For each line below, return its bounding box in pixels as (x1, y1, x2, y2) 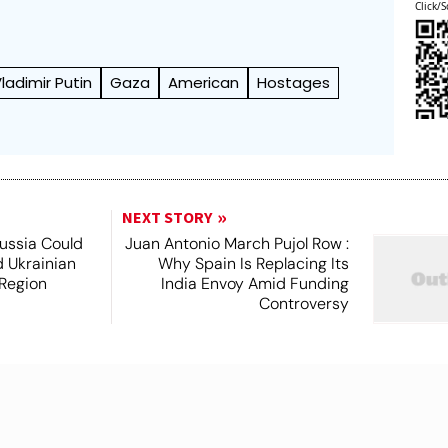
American (168, 72, 240, 93)
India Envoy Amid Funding (160, 273, 349, 294)
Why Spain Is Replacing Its (157, 253, 349, 274)
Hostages (257, 72, 331, 93)
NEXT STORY (121, 207, 212, 229)
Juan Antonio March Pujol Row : (124, 233, 349, 254)
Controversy (258, 293, 349, 314)
